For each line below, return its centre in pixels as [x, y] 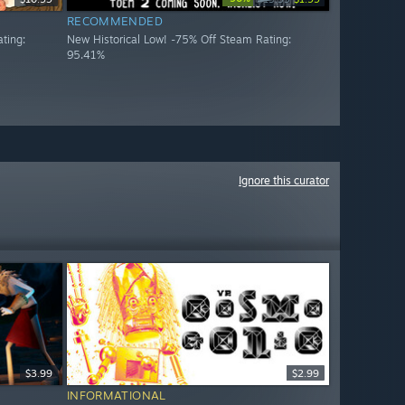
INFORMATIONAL [116, 396]
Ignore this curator [284, 180]
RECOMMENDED [115, 21]
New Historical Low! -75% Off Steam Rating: [179, 40]
